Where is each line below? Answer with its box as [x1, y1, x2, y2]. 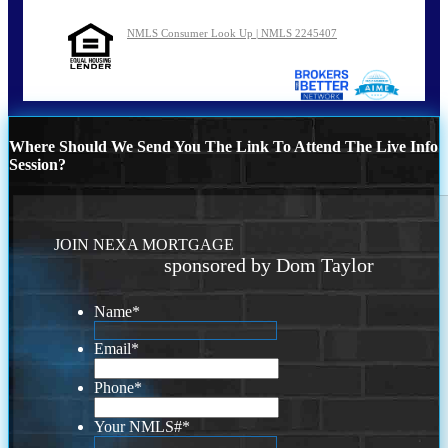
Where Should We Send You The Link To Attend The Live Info [9, 137, 438, 155]
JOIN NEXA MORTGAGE [54, 236, 235, 254]
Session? [9, 155, 66, 173]
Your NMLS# [94, 418, 183, 436]
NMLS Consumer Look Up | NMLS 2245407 [127, 26, 337, 39]
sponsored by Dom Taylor [164, 254, 375, 277]
